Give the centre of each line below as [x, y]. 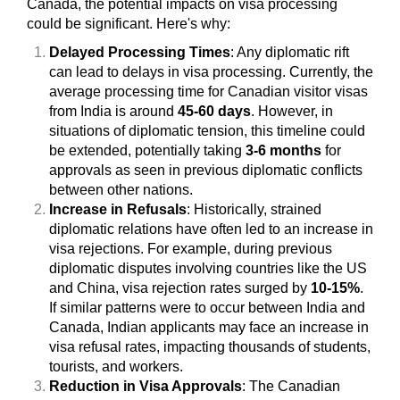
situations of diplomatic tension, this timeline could [207, 130]
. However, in [292, 111]
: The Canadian [291, 386]
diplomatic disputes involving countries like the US [208, 268]
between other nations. [121, 189]
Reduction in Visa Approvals [146, 386]
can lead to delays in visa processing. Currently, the [211, 71]
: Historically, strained [254, 209]
